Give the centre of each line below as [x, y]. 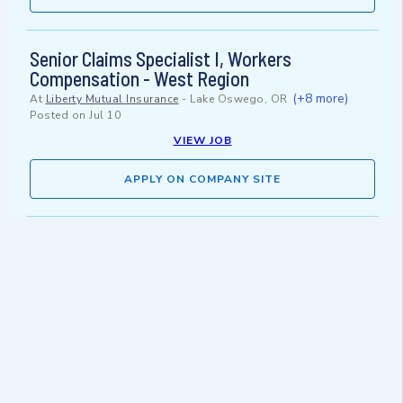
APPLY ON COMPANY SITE [202, 179]
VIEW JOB [202, 141]
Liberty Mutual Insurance [112, 99]
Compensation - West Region [139, 79]
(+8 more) [320, 99]
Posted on [59, 116]
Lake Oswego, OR [239, 99]
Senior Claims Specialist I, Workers [161, 59]
